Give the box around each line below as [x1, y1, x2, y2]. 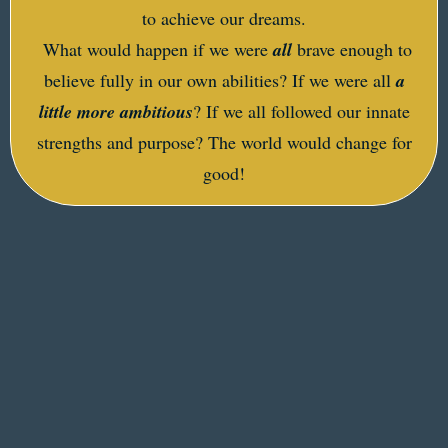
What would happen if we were [36, 37, 273, 61]
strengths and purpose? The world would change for [36, 130, 412, 154]
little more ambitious [38, 99, 193, 124]
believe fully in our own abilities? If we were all [43, 68, 396, 92]
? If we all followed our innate [192, 99, 410, 123]
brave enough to [291, 37, 412, 61]
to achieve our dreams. [142, 6, 306, 30]
